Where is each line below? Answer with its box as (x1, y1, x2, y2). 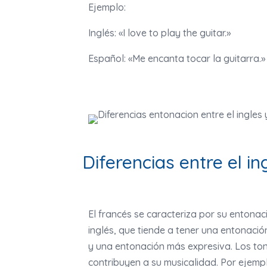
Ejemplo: (88, 1, 126, 14)
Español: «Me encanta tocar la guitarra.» (88, 52, 265, 65)
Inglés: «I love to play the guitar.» (88, 27, 231, 39)
